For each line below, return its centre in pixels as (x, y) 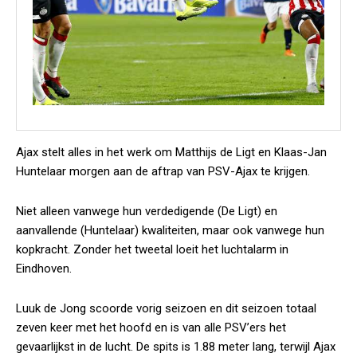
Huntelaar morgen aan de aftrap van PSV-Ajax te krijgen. (163, 171)
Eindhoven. (44, 269)
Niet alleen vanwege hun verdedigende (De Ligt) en (147, 211)
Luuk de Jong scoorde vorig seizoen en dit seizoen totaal (166, 308)
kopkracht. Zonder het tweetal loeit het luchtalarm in (152, 249)
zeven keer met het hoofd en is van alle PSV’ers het (151, 328)
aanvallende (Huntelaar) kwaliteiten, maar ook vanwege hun (170, 230)
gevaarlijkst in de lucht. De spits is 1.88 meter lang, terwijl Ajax (176, 347)
